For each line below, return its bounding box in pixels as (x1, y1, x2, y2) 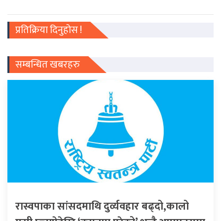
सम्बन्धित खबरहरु (15, 56, 80, 73)
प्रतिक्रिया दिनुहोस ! (15, 21, 82, 38)
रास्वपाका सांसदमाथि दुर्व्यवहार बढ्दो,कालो (15, 197, 189, 216)
